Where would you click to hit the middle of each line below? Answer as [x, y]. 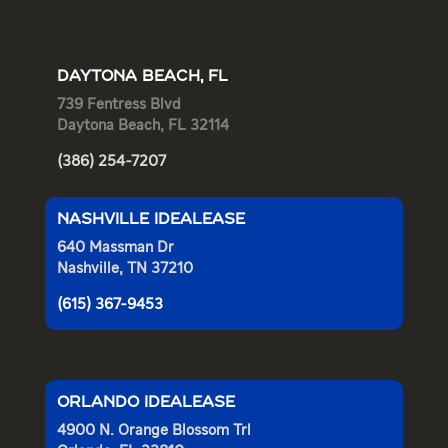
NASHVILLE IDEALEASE [150, 220]
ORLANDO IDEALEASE [145, 403]
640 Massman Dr [115, 248]
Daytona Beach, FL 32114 [142, 126]
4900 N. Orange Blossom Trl [153, 431]
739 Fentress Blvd [118, 105]
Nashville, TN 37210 [124, 269]
